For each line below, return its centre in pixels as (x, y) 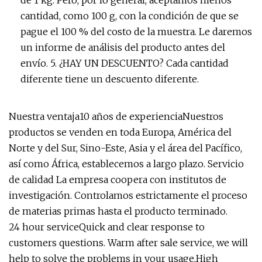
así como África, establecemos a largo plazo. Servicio (126, 164)
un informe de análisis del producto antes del (123, 47)
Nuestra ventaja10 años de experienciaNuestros (116, 116)
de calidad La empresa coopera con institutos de (118, 180)
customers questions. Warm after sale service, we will (128, 243)
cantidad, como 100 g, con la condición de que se (130, 16)
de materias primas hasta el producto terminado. (118, 211)
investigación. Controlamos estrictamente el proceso (128, 195)
